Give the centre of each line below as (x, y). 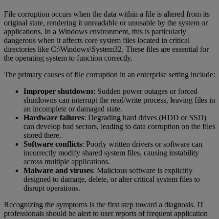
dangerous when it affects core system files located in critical (97, 40)
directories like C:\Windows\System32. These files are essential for (106, 49)
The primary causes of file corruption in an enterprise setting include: (109, 74)
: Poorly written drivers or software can (142, 144)
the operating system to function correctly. (68, 58)
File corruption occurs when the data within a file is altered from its (107, 14)
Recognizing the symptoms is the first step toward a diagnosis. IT (104, 204)
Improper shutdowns (58, 91)
